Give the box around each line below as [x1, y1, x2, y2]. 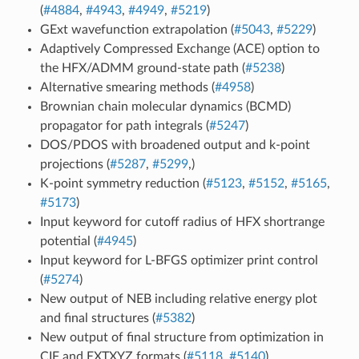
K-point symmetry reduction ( [39, 176, 206, 190]
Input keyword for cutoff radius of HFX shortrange [39, 215, 325, 228]
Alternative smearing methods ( [39, 80, 215, 94]
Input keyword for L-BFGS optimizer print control [39, 253, 318, 267]
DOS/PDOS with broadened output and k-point [39, 138, 310, 151]
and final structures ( [39, 311, 155, 325]
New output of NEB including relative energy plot [39, 292, 317, 305]
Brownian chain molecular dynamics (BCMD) [39, 99, 291, 113]
